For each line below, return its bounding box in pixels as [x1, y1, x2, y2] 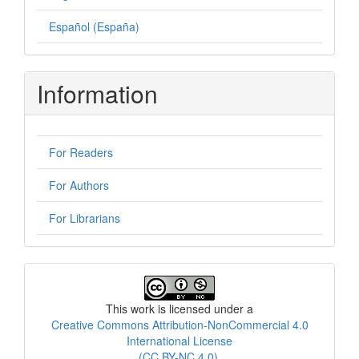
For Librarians [49, 209, 120, 226]
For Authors [49, 176, 109, 193]
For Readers [49, 143, 113, 160]
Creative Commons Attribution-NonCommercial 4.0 [50, 316, 309, 333]
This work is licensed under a [106, 300, 253, 317]
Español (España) [49, 18, 139, 34]
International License [127, 332, 232, 349]
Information [37, 75, 158, 111]
